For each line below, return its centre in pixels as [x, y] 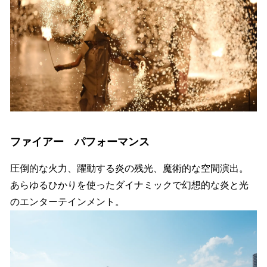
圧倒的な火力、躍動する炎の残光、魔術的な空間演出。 [129, 168]
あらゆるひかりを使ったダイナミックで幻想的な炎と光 [129, 185]
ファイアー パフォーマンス [80, 142]
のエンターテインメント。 [67, 201]
